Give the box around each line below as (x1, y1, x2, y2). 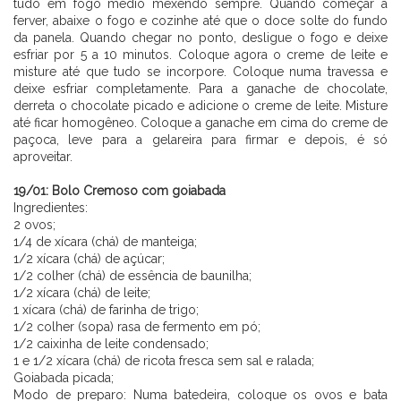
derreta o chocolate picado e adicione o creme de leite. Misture (13, 98, 388, 113)
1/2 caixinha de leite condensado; (13, 336, 209, 351)
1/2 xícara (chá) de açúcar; (13, 251, 165, 266)
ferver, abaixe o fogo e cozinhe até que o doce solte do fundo (13, 13, 388, 28)
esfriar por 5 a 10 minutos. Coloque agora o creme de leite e (13, 47, 388, 62)
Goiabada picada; (13, 370, 114, 385)
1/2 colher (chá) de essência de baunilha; (13, 268, 252, 283)
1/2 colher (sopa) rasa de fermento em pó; (13, 319, 260, 334)
